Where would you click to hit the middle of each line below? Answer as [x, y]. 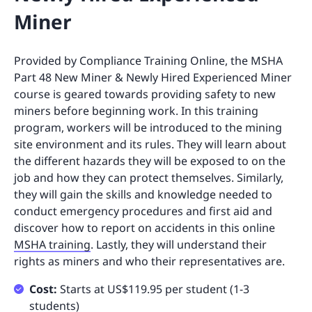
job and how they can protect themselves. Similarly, [149, 178]
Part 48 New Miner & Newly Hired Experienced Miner [153, 78]
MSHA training [52, 245]
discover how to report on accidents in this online [145, 228]
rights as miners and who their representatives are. [151, 262]
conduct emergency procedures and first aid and [143, 211]
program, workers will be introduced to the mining [148, 128]
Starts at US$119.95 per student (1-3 [155, 289]
